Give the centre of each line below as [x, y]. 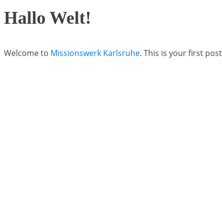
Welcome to [27, 53]
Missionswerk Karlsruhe [95, 53]
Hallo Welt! [48, 18]
